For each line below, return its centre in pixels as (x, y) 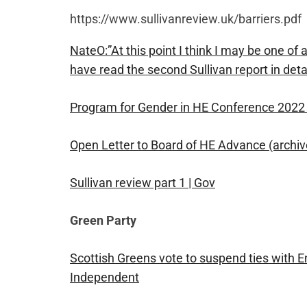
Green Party (103, 221)
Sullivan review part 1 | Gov (143, 183)
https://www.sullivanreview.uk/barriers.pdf (186, 19)
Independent (105, 278)
